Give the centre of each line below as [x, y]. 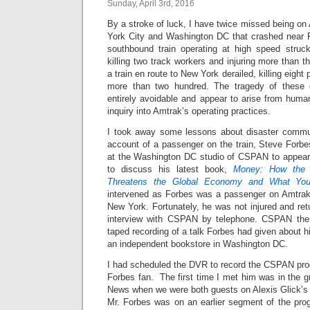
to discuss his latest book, [170, 169]
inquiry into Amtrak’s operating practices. [189, 111]
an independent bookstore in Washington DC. [198, 244]
